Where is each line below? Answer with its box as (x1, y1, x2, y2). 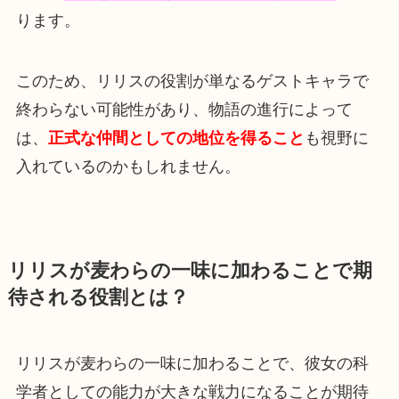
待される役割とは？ (7, 286, 189, 308)
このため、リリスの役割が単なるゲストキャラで (15, 71, 369, 90)
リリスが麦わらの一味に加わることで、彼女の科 (15, 354, 369, 372)
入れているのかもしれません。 (15, 157, 240, 175)
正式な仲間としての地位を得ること (47, 128, 305, 147)
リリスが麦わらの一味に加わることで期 (7, 259, 372, 281)
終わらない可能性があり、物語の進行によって (15, 100, 353, 118)
